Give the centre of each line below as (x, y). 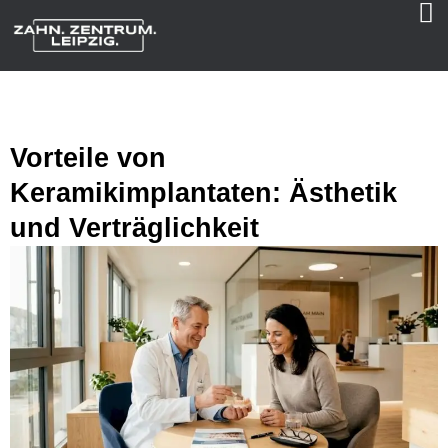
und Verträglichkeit (134, 228)
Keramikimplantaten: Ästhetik (203, 193)
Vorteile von (88, 158)
